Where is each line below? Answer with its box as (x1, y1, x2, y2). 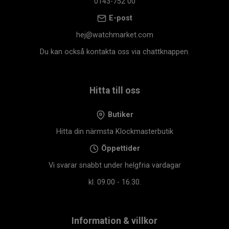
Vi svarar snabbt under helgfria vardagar (48, 161, 181, 170)
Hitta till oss (89, 85, 140, 96)
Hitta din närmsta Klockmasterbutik (56, 127, 173, 136)
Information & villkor (72, 215, 157, 226)
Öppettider (101, 144, 140, 153)
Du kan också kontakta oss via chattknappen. (39, 47, 190, 56)
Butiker (106, 110, 133, 119)
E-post (109, 13, 132, 22)
